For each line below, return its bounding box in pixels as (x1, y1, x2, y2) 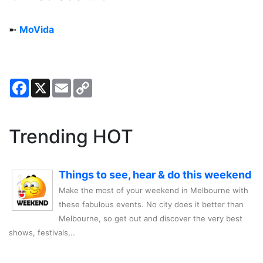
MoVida (19, 23, 54, 36)
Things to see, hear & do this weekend (59, 168, 251, 181)
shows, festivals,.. (9, 228, 75, 238)
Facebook (29, 77, 73, 90)
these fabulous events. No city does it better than (59, 200, 244, 210)
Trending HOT (9, 125, 133, 149)
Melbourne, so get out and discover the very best (59, 214, 242, 224)
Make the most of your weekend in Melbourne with (59, 186, 248, 195)
